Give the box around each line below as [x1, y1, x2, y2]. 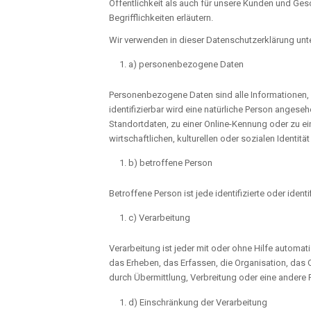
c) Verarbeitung [128, 212, 190, 224]
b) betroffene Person [128, 158, 212, 169]
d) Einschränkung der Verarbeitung [128, 296, 267, 308]
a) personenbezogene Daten [128, 59, 244, 70]
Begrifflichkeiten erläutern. [109, 12, 213, 24]
